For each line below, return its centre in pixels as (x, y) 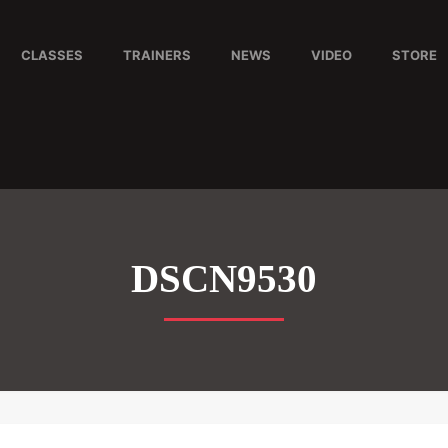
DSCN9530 (224, 279)
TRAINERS (156, 55)
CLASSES (51, 55)
